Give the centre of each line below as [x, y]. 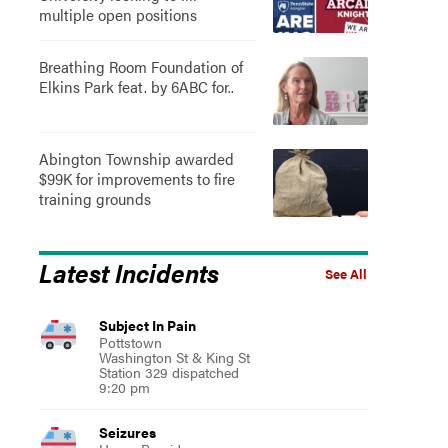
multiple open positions [117, 14]
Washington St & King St [174, 357]
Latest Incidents [128, 272]
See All [345, 274]
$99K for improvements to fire [136, 178]
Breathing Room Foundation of [140, 66]
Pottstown [130, 342]
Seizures [127, 432]
